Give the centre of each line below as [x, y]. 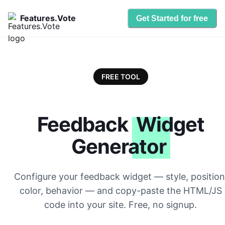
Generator [119, 147]
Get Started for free [172, 18]
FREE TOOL [121, 77]
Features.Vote [48, 18]
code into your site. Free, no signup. [121, 205]
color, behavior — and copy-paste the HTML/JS [121, 191]
